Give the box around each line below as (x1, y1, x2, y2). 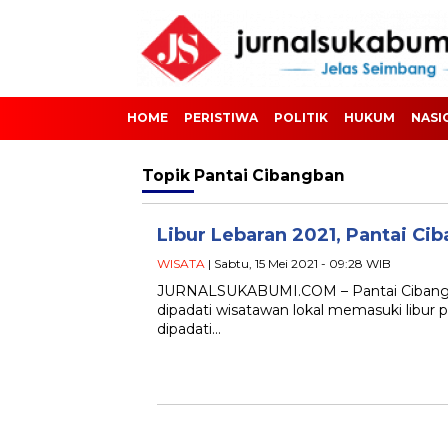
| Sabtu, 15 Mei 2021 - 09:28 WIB (205, 256, 391, 271)
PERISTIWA (184, 110, 258, 125)
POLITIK (274, 110, 328, 125)
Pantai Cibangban (194, 166, 345, 185)
